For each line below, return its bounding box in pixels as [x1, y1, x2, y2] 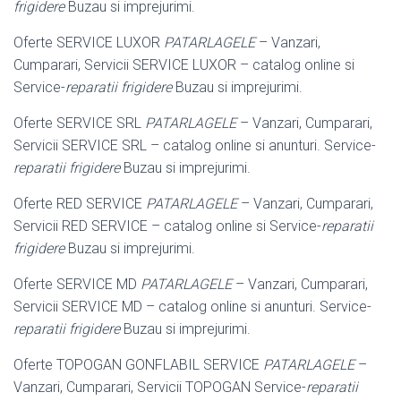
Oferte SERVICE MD [13, 275, 141, 293]
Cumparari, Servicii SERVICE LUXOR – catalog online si [13, 55, 354, 73]
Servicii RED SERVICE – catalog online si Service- [13, 217, 321, 235]
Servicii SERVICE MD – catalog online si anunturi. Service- [13, 297, 371, 315]
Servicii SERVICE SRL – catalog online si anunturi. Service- [13, 136, 376, 154]
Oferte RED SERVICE [13, 194, 146, 212]
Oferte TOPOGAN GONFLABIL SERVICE [13, 355, 263, 373]
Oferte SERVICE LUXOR [13, 33, 164, 51]
